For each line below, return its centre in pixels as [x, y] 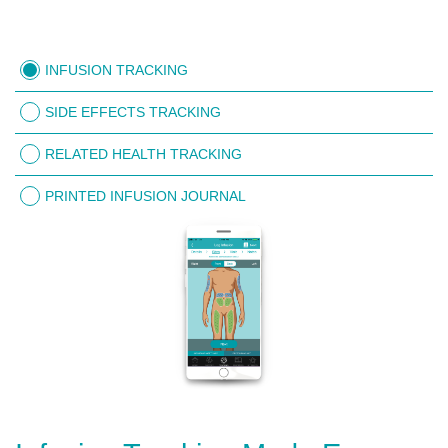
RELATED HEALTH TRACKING [143, 154]
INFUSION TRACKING [116, 70]
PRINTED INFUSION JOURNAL [145, 196]
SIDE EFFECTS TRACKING [133, 112]
